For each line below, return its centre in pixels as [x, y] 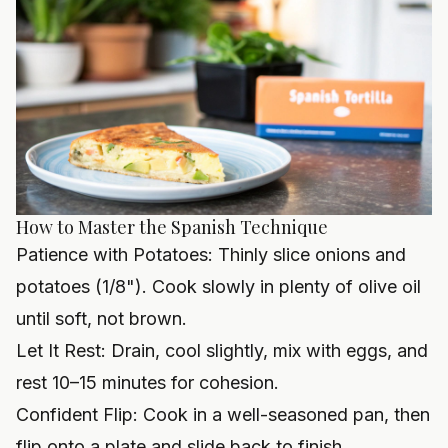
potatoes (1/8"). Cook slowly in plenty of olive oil [218, 287]
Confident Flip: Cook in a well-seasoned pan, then [223, 415]
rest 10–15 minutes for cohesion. [147, 383]
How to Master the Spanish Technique [172, 227]
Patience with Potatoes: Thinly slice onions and [211, 255]
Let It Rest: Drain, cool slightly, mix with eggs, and [222, 351]
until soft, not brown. [101, 319]
